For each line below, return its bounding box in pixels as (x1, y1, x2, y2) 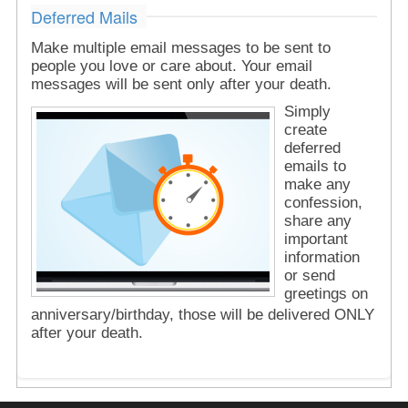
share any (283, 211, 352, 229)
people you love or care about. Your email (30, 56, 312, 75)
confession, (283, 193, 362, 211)
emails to (283, 157, 346, 175)
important (283, 229, 348, 248)
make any (283, 175, 351, 193)
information (283, 248, 360, 266)
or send (283, 266, 335, 284)
